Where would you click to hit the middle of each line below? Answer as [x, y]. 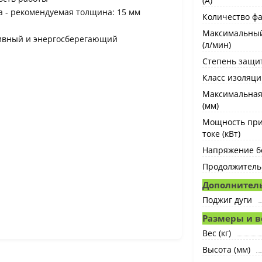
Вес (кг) [216, 233]
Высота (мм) [226, 249]
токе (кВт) [221, 134]
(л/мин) [216, 45]
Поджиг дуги [227, 200]
